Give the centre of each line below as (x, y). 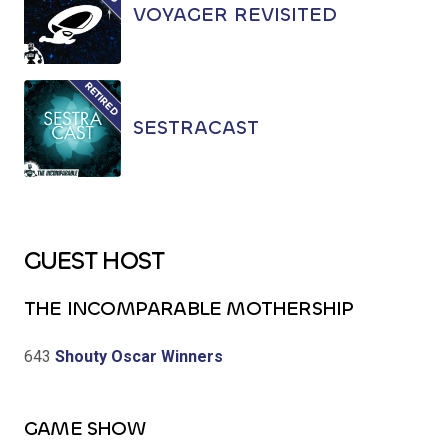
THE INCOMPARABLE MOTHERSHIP (189, 308)
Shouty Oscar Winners (137, 356)
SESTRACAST (196, 128)
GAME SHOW (84, 428)
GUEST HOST (93, 260)
